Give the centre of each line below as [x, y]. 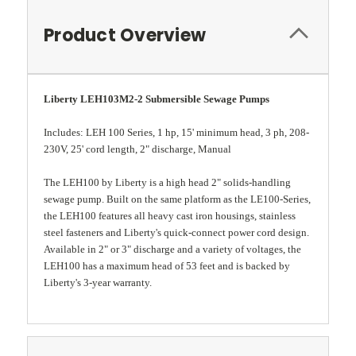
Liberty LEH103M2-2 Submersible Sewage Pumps [157, 99]
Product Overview [125, 35]
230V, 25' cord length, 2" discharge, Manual [137, 149]
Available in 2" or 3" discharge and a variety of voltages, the [172, 249]
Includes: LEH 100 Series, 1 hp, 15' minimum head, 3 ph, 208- [176, 132]
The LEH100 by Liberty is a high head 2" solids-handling [167, 182]
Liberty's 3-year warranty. [98, 282]
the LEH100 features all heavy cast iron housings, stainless [170, 215]
